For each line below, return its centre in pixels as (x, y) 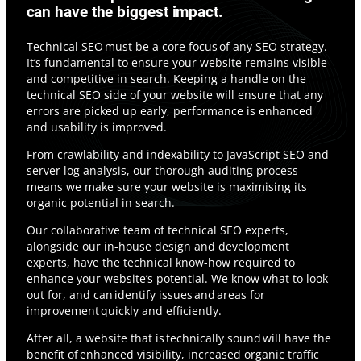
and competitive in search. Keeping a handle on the (166, 78)
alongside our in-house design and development (158, 246)
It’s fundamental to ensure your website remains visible (176, 62)
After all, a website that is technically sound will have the (178, 338)
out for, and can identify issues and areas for (145, 294)
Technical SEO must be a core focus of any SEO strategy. (176, 46)
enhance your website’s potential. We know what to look (177, 278)
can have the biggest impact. (124, 12)
